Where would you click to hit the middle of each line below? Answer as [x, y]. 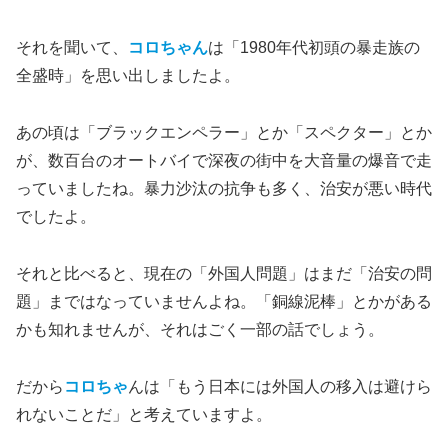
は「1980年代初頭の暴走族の [314, 48]
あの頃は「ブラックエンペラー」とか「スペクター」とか [224, 133]
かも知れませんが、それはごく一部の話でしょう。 [200, 329]
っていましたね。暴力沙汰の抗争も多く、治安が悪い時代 [224, 189]
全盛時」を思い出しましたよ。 [128, 76]
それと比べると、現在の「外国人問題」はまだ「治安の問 [224, 273]
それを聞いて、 [72, 48]
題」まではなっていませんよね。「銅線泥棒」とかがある [224, 301]
